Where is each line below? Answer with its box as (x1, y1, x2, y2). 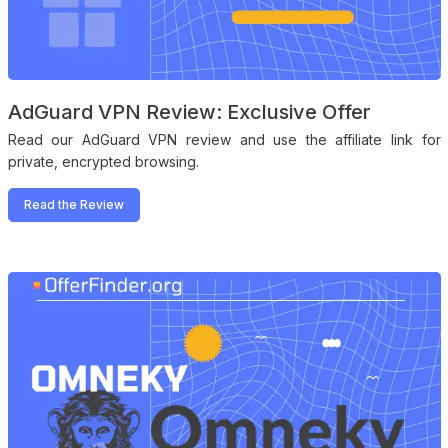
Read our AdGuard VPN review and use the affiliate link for (7, 131, 441, 149)
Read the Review (23, 197, 124, 213)
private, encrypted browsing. (7, 153, 199, 171)
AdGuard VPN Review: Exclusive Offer (7, 100, 371, 125)
